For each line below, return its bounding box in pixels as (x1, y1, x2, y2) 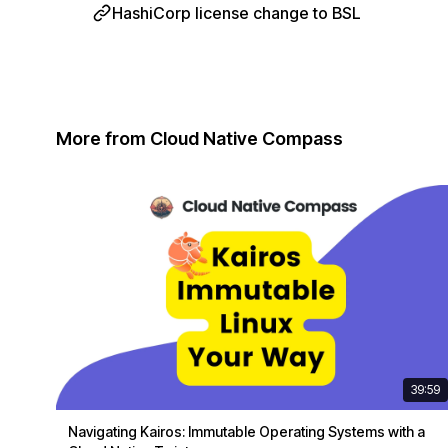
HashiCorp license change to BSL (112, 3, 361, 23)
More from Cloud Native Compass (56, 128, 343, 149)
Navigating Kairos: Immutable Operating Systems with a (68, 423, 425, 440)
